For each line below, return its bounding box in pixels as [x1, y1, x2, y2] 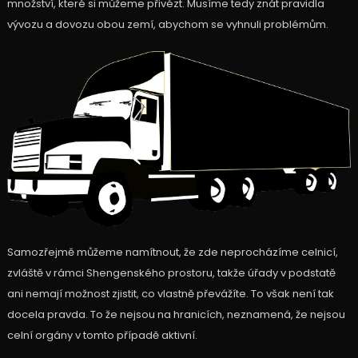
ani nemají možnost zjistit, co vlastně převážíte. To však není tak [6, 285, 334, 301]
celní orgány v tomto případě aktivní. [6, 327, 197, 343]
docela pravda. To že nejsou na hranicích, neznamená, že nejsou [6, 306, 345, 322]
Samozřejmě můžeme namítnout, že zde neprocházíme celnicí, [6, 244, 338, 260]
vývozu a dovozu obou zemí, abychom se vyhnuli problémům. [6, 17, 328, 33]
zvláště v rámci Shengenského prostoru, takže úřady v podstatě [6, 265, 336, 280]
